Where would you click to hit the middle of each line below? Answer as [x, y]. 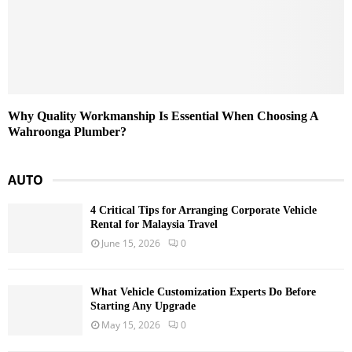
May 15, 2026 [131, 325]
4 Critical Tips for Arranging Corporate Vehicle [203, 211]
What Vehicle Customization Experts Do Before [203, 292]
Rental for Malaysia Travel [154, 225]
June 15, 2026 [131, 244]
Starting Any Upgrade [143, 306]
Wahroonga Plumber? [67, 132]
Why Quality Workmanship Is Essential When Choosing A [163, 116]
